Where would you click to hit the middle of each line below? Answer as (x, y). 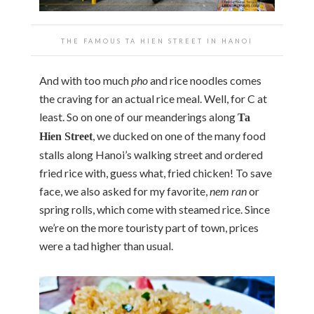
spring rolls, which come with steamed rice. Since (155, 210)
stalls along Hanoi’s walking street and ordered (151, 155)
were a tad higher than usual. (106, 246)
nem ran (229, 191)
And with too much (85, 81)
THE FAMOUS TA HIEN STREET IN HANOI (157, 41)
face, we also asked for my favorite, (124, 191)
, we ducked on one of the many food (179, 136)
